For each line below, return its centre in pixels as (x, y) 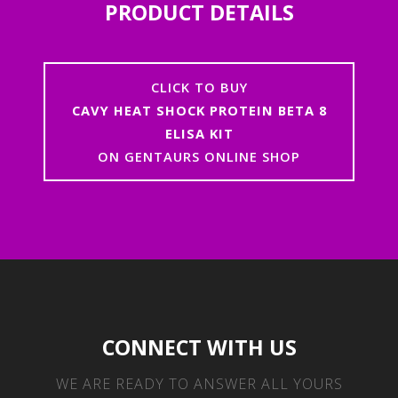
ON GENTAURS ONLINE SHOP (199, 156)
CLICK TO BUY (199, 87)
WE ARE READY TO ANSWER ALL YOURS (199, 384)
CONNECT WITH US (199, 347)
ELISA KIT (199, 133)
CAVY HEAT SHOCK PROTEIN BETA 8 (199, 110)
